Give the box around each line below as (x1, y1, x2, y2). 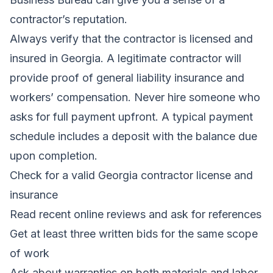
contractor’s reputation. (10, 12, 127, 26)
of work (10, 246, 49, 260)
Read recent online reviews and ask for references (10, 207, 261, 221)
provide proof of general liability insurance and (10, 71, 244, 84)
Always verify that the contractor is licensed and (10, 32, 253, 45)
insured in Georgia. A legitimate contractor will (10, 51, 241, 65)
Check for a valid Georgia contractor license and (10, 168, 253, 182)
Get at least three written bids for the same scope (10, 227, 258, 240)
